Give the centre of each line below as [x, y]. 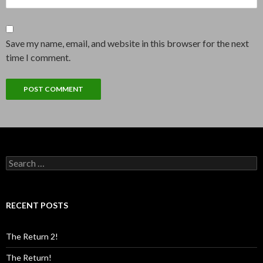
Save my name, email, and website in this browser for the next [127, 43]
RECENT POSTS [37, 205]
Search [18, 160]
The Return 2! [32, 236]
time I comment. [38, 57]
